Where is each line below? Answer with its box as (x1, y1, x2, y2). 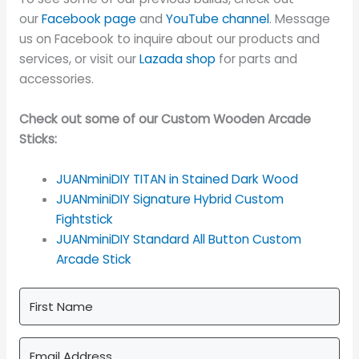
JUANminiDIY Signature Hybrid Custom (56, 190, 284, 208)
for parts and (215, 50, 297, 68)
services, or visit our (18, 50, 139, 68)
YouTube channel (165, 10, 269, 28)
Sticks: (18, 131, 57, 148)
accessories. (18, 71, 94, 88)
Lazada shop (139, 50, 216, 68)
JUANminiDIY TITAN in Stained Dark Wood (56, 170, 299, 188)
